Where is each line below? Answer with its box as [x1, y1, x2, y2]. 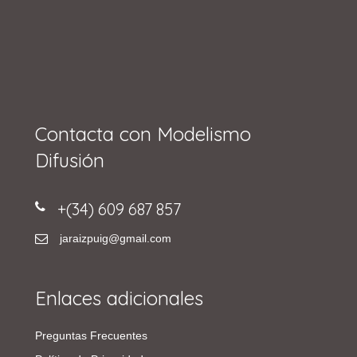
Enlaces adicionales [35, 286, 203, 310]
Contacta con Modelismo [35, 122, 251, 146]
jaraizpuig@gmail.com [60, 232, 171, 245]
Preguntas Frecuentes [35, 329, 147, 342]
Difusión [35, 148, 104, 172]
